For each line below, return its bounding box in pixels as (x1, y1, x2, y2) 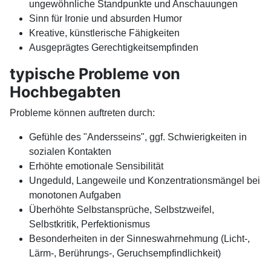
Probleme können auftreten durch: (10, 107, 155, 118)
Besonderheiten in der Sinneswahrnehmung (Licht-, (29, 233, 250, 244)
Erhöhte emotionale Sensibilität (29, 160, 163, 171)
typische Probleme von (10, 64, 180, 83)
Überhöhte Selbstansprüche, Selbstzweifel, (29, 204, 214, 215)
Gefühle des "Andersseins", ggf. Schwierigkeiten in (29, 131, 247, 142)
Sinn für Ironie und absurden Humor (29, 13, 182, 24)
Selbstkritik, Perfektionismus (29, 218, 150, 229)
